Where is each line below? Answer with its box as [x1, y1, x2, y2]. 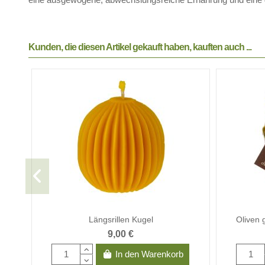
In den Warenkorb [115, 248, 184, 259]
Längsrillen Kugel [88, 214, 153, 224]
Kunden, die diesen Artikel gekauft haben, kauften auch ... [28, 42, 252, 52]
